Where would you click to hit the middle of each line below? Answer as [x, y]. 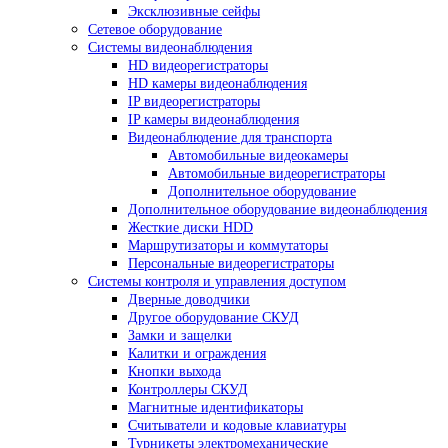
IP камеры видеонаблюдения [213, 119]
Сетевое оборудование [155, 29]
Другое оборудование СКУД [213, 317]
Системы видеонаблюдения [170, 47]
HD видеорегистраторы [198, 65]
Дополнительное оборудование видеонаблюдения [277, 209]
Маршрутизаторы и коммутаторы [228, 245]
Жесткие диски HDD [190, 227]
